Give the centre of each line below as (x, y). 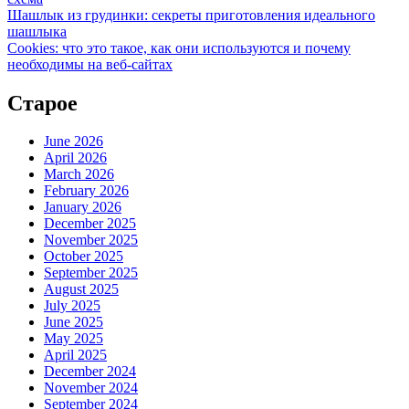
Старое (42, 103)
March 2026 (79, 174)
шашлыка (37, 31)
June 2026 (73, 142)
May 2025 (73, 339)
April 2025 (75, 355)
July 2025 (72, 306)
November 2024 (91, 388)
